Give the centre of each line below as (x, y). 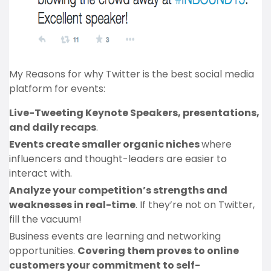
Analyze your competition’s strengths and (118, 190)
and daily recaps (53, 127)
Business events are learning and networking (115, 236)
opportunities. (43, 251)
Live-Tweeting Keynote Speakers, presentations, (134, 113)
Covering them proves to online (158, 251)
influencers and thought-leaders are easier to (118, 159)
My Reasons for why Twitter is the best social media (132, 74)
